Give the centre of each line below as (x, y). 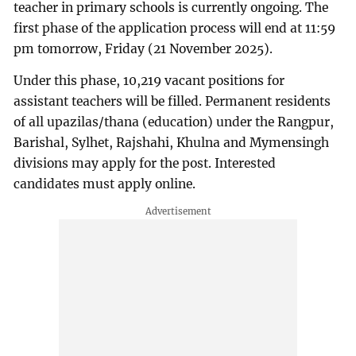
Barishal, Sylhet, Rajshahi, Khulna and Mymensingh (172, 142)
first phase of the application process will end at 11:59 (175, 29)
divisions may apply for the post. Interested (145, 163)
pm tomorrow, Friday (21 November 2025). (143, 49)
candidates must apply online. (105, 184)
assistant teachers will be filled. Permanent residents (172, 101)
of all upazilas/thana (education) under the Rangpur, (174, 122)
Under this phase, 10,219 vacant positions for (149, 80)
